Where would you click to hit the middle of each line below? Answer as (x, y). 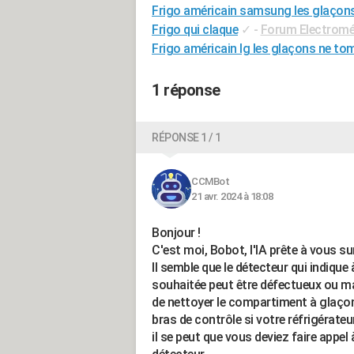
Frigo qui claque (195, 30)
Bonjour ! (176, 233)
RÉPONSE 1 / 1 (186, 137)
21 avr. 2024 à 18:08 (232, 196)
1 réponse (186, 90)
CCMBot (210, 181)
